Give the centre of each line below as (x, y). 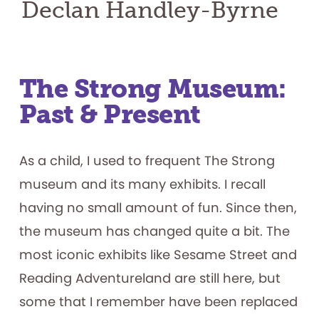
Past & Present (110, 115)
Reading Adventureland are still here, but (150, 278)
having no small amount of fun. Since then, (158, 208)
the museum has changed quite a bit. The (154, 231)
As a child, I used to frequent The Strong (147, 161)
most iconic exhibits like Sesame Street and (158, 255)
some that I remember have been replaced (158, 302)
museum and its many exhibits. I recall (142, 184)
